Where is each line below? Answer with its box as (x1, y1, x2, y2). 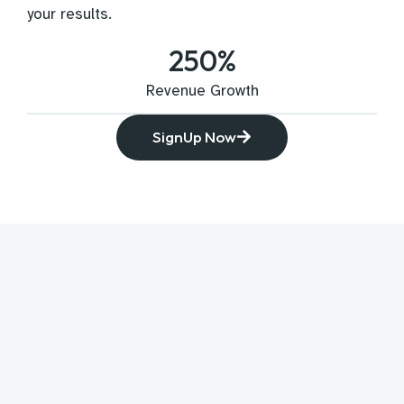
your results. (27, 5, 112, 23)
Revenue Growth (145, 81, 259, 100)
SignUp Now (152, 127, 236, 146)
